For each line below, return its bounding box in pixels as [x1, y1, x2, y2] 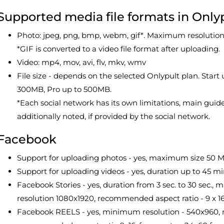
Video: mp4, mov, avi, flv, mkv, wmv [17, 57, 146, 67]
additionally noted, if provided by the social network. [17, 111, 210, 121]
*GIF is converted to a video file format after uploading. [17, 44, 220, 53]
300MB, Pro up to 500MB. [17, 84, 111, 94]
